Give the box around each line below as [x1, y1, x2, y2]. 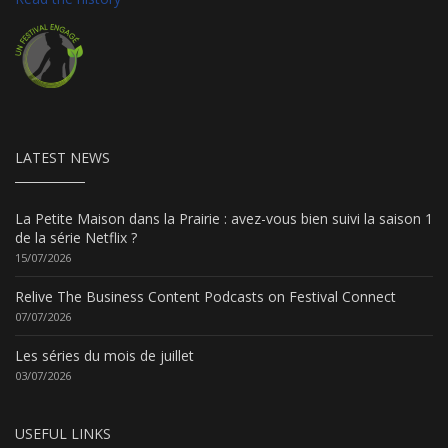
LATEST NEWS [15, 147, 110, 167]
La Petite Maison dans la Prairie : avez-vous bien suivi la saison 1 [15, 208, 433, 228]
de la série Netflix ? [15, 227, 137, 247]
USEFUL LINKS [15, 423, 111, 443]
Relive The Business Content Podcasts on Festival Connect [15, 286, 396, 306]
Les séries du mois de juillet [15, 345, 194, 365]
